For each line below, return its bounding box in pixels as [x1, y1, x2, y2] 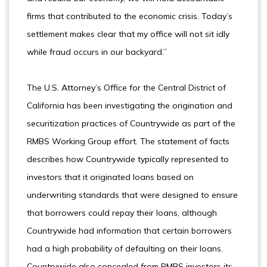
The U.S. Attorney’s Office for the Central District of [27, 82, 226, 93]
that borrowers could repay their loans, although [27, 207, 217, 218]
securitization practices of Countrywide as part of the [27, 118, 235, 129]
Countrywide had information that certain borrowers [27, 225, 232, 236]
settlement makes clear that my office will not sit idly [27, 29, 229, 39]
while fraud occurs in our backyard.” [27, 46, 167, 57]
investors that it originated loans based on [27, 172, 194, 182]
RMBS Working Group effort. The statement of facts [27, 136, 229, 147]
